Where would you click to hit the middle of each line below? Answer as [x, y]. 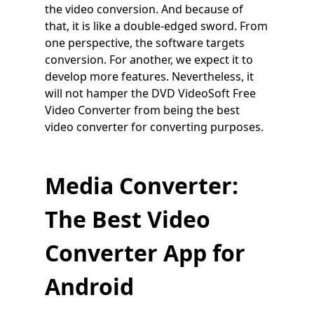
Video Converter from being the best [142, 110]
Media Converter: [142, 186]
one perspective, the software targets [145, 43]
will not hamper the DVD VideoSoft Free [150, 94]
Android [89, 287]
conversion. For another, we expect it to [149, 60]
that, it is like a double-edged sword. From [156, 26]
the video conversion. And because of [144, 9]
